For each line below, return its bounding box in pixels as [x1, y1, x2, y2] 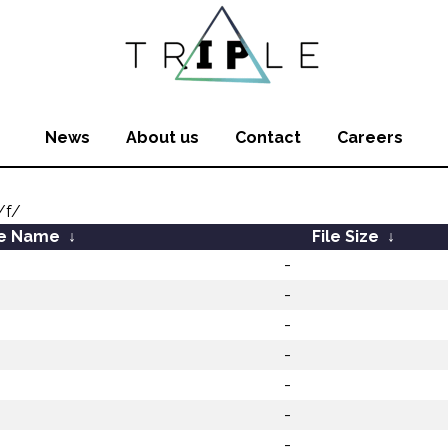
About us [126, 128, 199, 147]
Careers [337, 128, 403, 147]
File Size [311, 227, 379, 246]
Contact [235, 128, 301, 147]
